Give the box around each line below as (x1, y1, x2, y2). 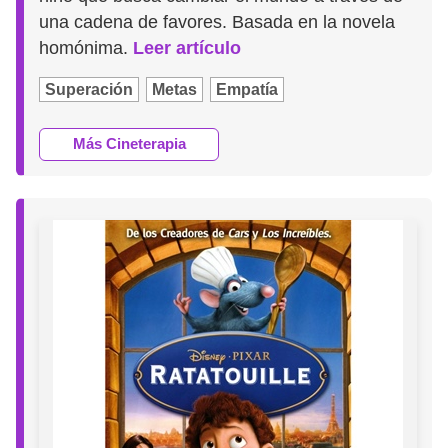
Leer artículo (133, 37, 242, 58)
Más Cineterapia (72, 135, 186, 153)
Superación (45, 80, 134, 98)
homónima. (39, 37, 134, 58)
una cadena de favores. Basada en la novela (39, 11, 396, 32)
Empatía (216, 80, 279, 98)
